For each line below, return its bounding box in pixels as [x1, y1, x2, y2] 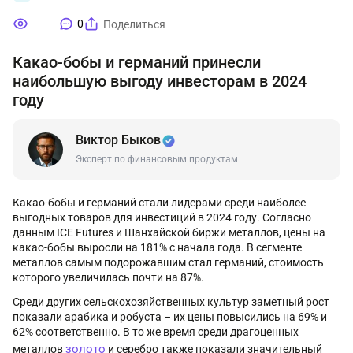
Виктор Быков [76, 132, 161, 147]
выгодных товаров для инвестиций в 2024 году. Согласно [13, 211, 311, 224]
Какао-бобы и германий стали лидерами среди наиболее [13, 196, 306, 209]
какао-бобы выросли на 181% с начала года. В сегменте [13, 241, 302, 254]
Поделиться [103, 17, 165, 31]
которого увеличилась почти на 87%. [13, 271, 204, 284]
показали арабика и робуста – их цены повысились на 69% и [13, 310, 327, 323]
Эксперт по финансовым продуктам [76, 154, 238, 165]
